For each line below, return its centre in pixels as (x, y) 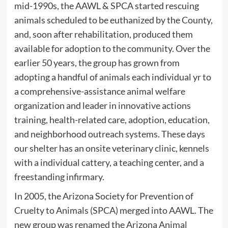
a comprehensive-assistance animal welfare (99, 91)
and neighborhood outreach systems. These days (109, 134)
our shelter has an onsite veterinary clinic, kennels (111, 148)
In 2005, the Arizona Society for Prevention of (104, 196)
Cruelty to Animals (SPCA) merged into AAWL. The (113, 210)
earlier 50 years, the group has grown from (97, 63)
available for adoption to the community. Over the (112, 48)
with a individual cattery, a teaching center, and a (109, 162)
